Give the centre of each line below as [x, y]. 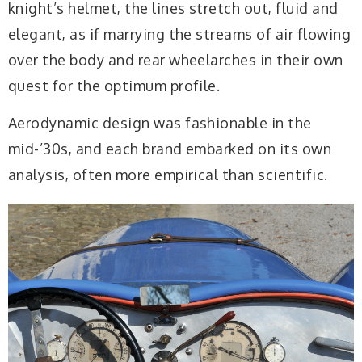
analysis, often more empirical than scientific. [168, 174]
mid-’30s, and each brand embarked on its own [170, 148]
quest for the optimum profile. [114, 86]
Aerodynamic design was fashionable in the [160, 122]
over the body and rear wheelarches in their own [176, 60]
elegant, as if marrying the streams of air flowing [180, 34]
